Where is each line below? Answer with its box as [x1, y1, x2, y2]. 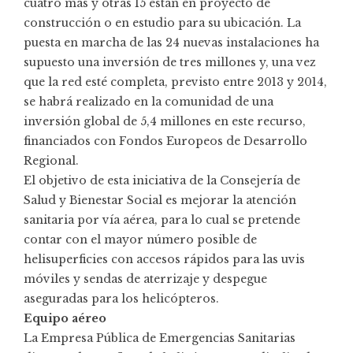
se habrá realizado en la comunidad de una [24, 94, 273, 109]
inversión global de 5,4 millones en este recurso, [24, 113, 306, 128]
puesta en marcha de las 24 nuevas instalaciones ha [24, 35, 319, 50]
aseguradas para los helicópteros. [24, 291, 219, 306]
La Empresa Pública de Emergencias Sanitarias [24, 330, 295, 345]
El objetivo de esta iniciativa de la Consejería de [24, 173, 300, 188]
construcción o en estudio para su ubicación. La [24, 15, 301, 30]
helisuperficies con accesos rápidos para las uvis [24, 251, 305, 266]
